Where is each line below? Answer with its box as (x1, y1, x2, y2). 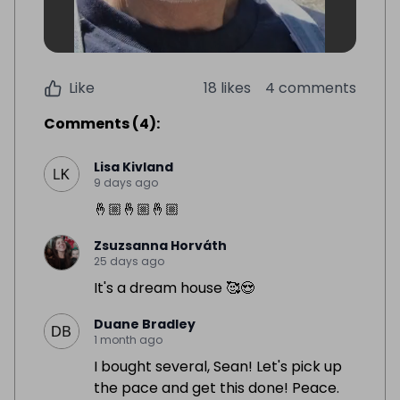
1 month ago (94, 332, 162, 348)
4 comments (265, 78, 356, 99)
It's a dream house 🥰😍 (94, 278, 254, 299)
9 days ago (94, 175, 158, 191)
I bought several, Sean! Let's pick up (94, 356, 342, 378)
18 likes (204, 78, 251, 99)
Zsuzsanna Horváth (94, 237, 227, 255)
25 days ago (94, 254, 164, 270)
